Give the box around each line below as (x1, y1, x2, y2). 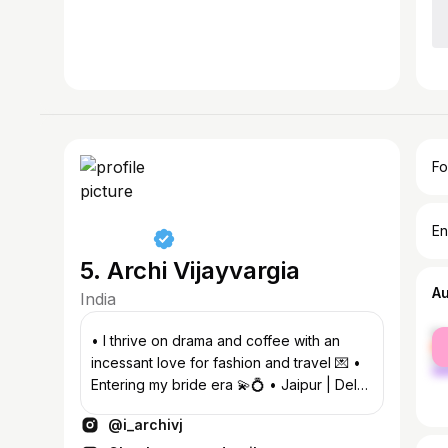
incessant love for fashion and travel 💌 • (91, 354, 361, 371)
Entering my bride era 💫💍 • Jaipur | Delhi (91, 376, 368, 393)
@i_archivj (108, 416, 183, 433)
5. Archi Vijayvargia (80, 256, 300, 285)
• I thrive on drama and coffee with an (91, 332, 324, 349)
